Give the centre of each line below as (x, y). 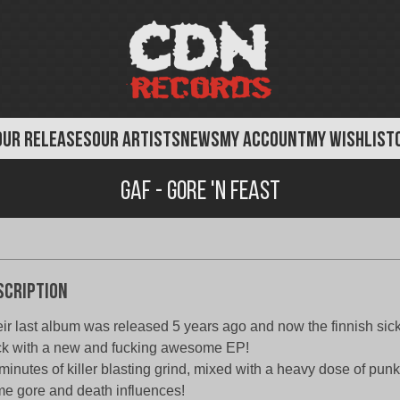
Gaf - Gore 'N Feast (200, 192)
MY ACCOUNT (263, 141)
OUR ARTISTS (136, 141)
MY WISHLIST (350, 141)
